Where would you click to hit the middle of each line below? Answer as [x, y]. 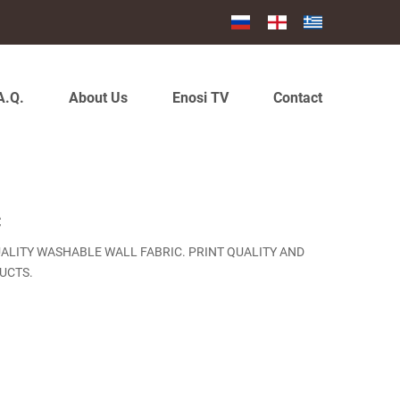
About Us [98, 98]
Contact [298, 98]
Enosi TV [200, 98]
